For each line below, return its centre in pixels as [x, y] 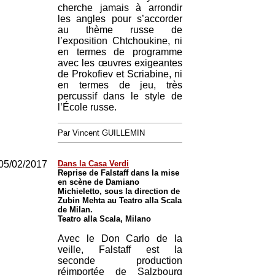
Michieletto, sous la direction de [119, 191]
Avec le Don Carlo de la [120, 238]
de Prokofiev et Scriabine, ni [120, 74]
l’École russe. [87, 107]
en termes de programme [120, 52]
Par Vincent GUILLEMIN [101, 133]
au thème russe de [120, 30]
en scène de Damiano [99, 182]
